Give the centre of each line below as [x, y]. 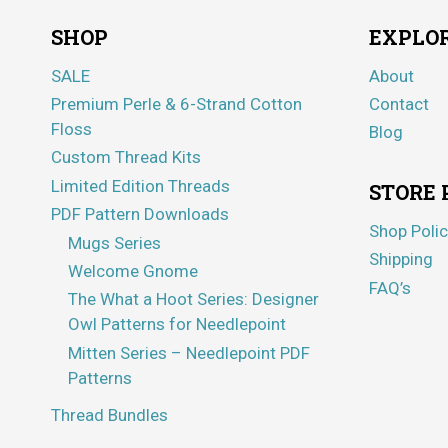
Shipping [401, 259]
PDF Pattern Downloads [140, 214]
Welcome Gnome [133, 270]
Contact [399, 104]
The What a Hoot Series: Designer [193, 299]
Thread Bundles [109, 414]
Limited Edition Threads [140, 185]
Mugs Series [114, 242]
